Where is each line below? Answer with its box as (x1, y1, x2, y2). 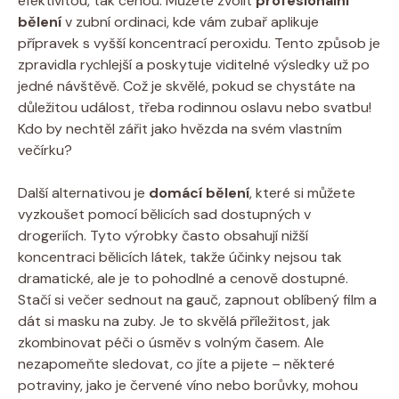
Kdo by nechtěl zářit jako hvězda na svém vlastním (18, 118, 342, 138)
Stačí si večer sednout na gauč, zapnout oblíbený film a (18, 289, 377, 309)
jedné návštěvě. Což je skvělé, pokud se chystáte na (18, 76, 355, 95)
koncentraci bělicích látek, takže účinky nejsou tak (18, 247, 342, 266)
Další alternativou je (18, 183, 149, 202)
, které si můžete (249, 183, 355, 202)
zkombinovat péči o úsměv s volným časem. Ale (18, 332, 324, 352)
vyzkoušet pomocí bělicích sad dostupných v (18, 204, 311, 224)
